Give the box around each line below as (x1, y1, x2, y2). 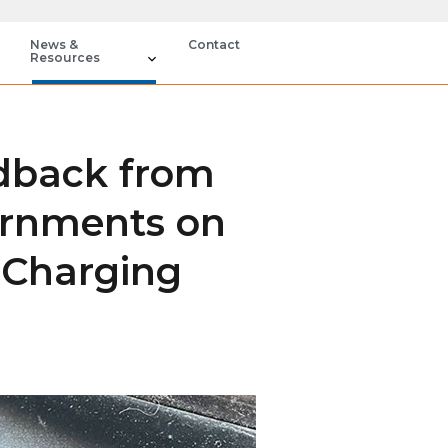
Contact (188, 37, 240, 52)
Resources (29, 50, 100, 65)
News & (29, 37, 78, 52)
